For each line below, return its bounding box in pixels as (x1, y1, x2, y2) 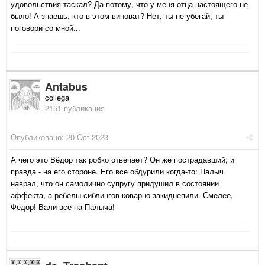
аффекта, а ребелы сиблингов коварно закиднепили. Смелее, (11, 189, 233, 201)
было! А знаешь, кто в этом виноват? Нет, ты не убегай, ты (11, 10, 224, 22)
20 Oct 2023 (66, 131, 108, 143)
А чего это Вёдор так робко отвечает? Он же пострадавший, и (11, 154, 234, 166)
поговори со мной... (11, 22, 80, 34)
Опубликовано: (11, 131, 66, 143)
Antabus (45, 79, 88, 95)
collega (45, 92, 69, 104)
